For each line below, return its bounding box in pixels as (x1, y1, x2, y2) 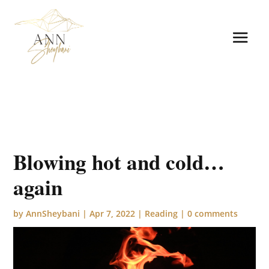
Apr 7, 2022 (89, 207, 136, 219)
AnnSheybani (26, 207, 80, 219)
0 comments (187, 207, 238, 219)
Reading (145, 207, 178, 219)
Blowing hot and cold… (13, 146, 225, 177)
